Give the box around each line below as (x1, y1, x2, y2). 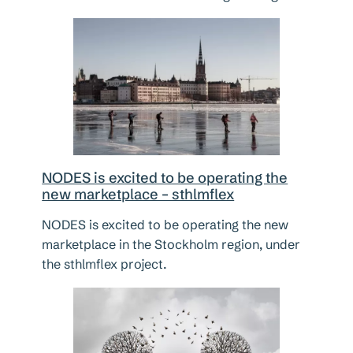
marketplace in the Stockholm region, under (42, 236, 301, 253)
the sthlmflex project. (42, 256, 168, 273)
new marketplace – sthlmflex (42, 185, 235, 204)
